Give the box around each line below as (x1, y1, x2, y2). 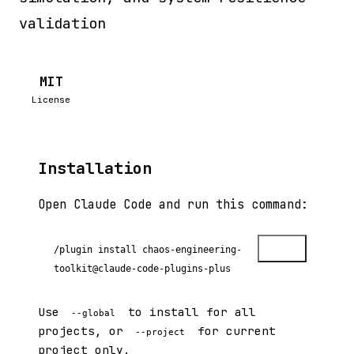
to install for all (120, 304, 256, 319)
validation (19, 13, 106, 33)
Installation (38, 158, 152, 179)
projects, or (38, 323, 130, 338)
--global (71, 308, 116, 318)
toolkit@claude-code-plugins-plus (54, 263, 231, 274)
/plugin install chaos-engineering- (54, 244, 242, 255)
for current (190, 323, 276, 338)
